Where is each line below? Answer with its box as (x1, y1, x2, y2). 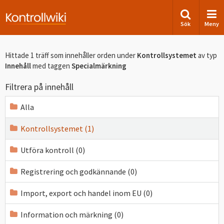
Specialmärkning (71, 61, 126, 70)
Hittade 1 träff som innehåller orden (5, 50, 117, 60)
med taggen (31, 61, 71, 70)
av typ (196, 50, 217, 60)
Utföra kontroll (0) (20, 145, 85, 155)
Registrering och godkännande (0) (20, 166, 137, 176)
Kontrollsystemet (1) (20, 123, 94, 133)
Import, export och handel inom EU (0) (20, 188, 152, 198)
